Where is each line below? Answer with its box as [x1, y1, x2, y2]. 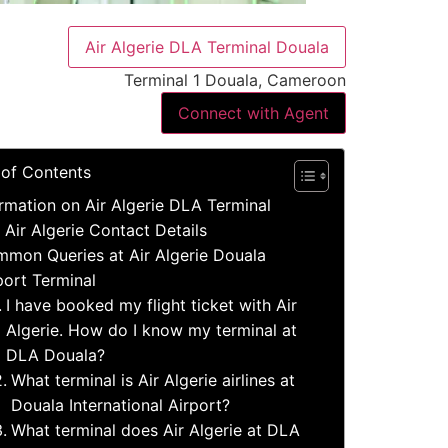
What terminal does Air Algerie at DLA [10, 420, 300, 441]
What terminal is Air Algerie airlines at [10, 370, 295, 391]
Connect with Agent [178, 103, 329, 123]
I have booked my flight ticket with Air [5, 295, 297, 316]
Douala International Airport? [10, 395, 230, 416]
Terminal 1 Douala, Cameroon [124, 70, 346, 90]
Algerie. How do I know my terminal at [5, 320, 297, 341]
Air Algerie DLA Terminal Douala [85, 37, 329, 57]
